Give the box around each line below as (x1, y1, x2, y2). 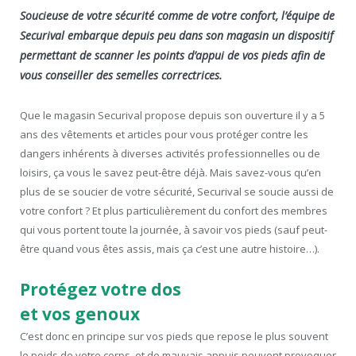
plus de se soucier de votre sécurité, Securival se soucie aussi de (20, 184, 334, 199)
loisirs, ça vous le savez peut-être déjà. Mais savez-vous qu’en (20, 165, 321, 180)
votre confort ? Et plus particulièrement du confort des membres (20, 203, 327, 219)
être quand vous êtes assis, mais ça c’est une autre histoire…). (20, 242, 319, 257)
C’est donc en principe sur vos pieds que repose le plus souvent (20, 329, 328, 344)
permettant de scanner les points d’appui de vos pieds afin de (20, 48, 325, 64)
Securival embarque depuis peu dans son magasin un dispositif (20, 28, 333, 44)
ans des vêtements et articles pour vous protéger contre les (20, 127, 308, 142)
